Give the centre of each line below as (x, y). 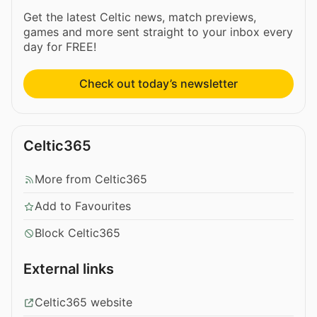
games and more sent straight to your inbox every (158, 32)
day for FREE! (60, 47)
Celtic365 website (83, 302)
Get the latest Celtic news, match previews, (140, 17)
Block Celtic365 (77, 233)
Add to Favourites (83, 206)
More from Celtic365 (91, 179)
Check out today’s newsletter (158, 84)
